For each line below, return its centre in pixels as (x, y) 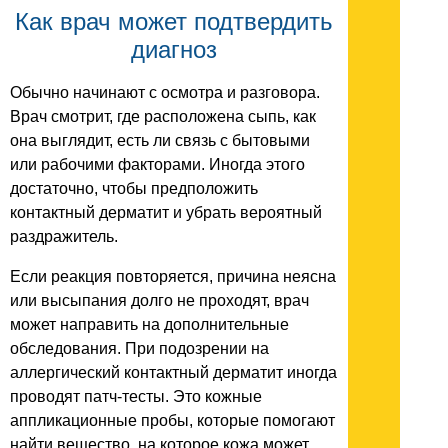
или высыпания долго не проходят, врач (159, 301)
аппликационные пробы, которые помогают (172, 421)
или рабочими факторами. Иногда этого (157, 165)
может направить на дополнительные (149, 325)
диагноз (174, 50)
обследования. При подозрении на (139, 349)
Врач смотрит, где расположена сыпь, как (163, 117)
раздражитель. (64, 237)
